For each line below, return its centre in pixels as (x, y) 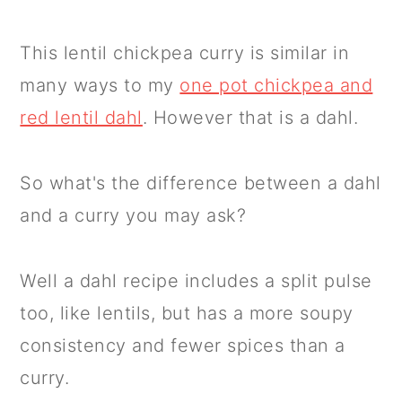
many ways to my (100, 86)
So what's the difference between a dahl (201, 184)
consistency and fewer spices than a (183, 346)
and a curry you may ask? (133, 216)
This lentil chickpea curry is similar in (185, 53)
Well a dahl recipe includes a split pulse (196, 281)
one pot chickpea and (276, 86)
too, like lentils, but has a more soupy (187, 314)
